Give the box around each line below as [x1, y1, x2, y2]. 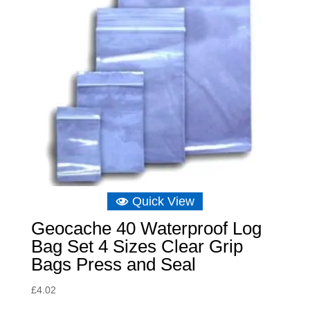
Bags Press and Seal [30, 253, 196, 275]
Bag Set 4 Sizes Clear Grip [30, 235, 243, 257]
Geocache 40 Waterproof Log [30, 217, 262, 239]
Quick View [131, 194, 194, 208]
